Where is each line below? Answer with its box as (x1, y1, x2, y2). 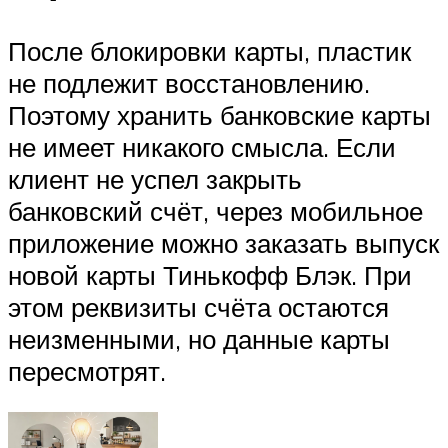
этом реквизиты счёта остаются (8, 290, 389, 323)
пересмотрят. (8, 354, 166, 387)
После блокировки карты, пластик (8, 34, 411, 67)
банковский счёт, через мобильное (8, 194, 423, 227)
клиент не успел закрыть (8, 162, 302, 195)
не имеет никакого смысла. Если (8, 130, 396, 163)
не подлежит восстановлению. (8, 66, 370, 99)
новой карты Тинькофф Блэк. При (8, 258, 412, 291)
